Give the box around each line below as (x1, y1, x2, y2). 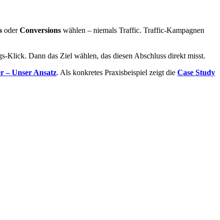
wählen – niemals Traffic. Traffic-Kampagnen (61, 26, 204, 35)
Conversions (20, 26, 61, 35)
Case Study (177, 68, 215, 77)
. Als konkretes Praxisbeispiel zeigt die (56, 68, 177, 77)
